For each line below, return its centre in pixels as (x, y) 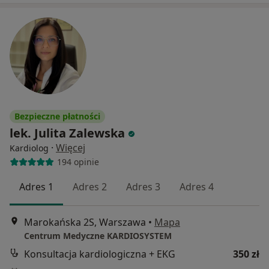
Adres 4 (197, 186)
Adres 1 (36, 186)
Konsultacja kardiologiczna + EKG (100, 254)
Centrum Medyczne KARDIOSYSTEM (98, 235)
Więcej (71, 147)
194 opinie (78, 162)
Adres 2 (90, 186)
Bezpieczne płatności (57, 116)
